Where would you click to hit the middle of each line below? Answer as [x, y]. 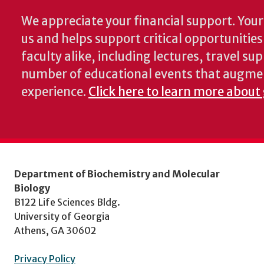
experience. [55, 92]
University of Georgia [62, 217]
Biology [32, 188]
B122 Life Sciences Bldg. [67, 202]
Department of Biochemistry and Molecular [117, 174]
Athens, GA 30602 [55, 231]
